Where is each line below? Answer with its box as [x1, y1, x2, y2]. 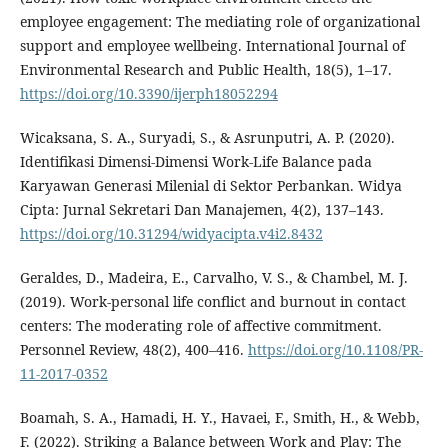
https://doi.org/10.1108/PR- [247, 339, 423, 359]
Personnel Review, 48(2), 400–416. [19, 339, 248, 359]
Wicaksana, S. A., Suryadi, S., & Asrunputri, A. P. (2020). [19, 127, 395, 147]
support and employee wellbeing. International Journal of [19, 35, 405, 55]
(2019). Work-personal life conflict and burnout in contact [19, 291, 406, 311]
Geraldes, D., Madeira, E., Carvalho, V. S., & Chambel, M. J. [19, 267, 408, 287]
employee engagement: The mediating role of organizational [19, 11, 420, 31]
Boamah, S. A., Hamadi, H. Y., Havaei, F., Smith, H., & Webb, [19, 407, 420, 427]
